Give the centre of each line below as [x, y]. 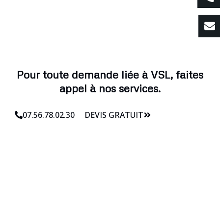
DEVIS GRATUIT [114, 115]
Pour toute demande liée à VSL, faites [110, 74]
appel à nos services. [110, 88]
